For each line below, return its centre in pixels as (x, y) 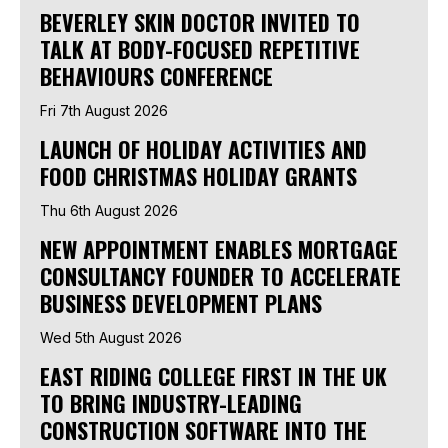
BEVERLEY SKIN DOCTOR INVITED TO (200, 22)
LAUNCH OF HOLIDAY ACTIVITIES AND (203, 149)
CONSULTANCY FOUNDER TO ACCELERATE (220, 276)
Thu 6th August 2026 (109, 211)
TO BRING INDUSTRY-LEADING (171, 403)
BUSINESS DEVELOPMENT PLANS (181, 303)
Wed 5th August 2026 (111, 338)
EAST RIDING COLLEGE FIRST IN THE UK (213, 376)
